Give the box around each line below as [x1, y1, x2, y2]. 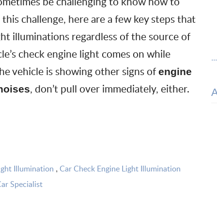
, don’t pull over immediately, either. [30, 81, 189, 96]
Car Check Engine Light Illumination [60, 163, 181, 174]
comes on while [99, 46, 170, 61]
